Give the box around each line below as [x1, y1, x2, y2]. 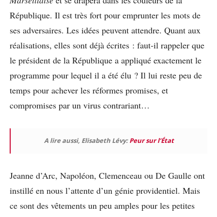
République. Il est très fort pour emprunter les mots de [10, 9, 201, 21]
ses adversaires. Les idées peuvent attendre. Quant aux [10, 24, 201, 36]
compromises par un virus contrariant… [10, 99, 150, 111]
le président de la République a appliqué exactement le [10, 54, 201, 66]
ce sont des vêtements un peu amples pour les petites [10, 199, 195, 211]
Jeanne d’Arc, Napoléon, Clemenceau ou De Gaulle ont [10, 169, 205, 181]
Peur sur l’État [129, 136, 174, 145]
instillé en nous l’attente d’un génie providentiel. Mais [10, 184, 200, 196]
